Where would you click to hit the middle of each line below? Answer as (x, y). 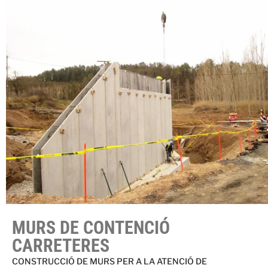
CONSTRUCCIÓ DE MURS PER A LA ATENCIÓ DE (109, 261)
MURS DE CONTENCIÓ (91, 228)
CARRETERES (61, 246)
